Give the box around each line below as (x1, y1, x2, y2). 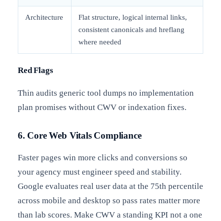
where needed (78, 38, 121, 46)
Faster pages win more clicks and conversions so (18, 152, 187, 162)
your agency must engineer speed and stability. (18, 167, 182, 177)
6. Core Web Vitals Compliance (18, 130, 142, 141)
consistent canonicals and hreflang (78, 26, 184, 34)
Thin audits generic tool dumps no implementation (18, 88, 194, 98)
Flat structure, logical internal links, (78, 13, 187, 22)
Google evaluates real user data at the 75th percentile (18, 181, 203, 191)
